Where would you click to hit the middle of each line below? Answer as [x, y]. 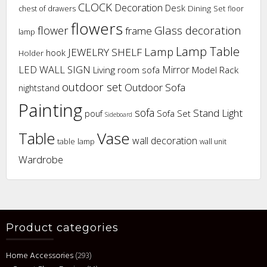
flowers [97, 28]
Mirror [176, 69]
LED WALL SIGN [55, 69]
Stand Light [218, 113]
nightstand [39, 88]
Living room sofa [126, 70]
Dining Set [207, 8]
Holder [31, 53]
